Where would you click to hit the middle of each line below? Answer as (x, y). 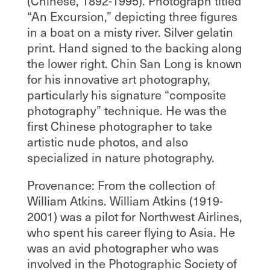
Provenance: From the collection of (121, 185)
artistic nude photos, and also (107, 142)
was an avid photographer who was (123, 248)
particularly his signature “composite (126, 95)
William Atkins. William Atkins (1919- (125, 201)
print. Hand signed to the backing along (134, 48)
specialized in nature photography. (121, 158)
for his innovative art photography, (118, 79)
